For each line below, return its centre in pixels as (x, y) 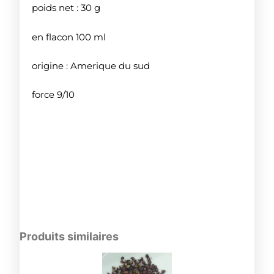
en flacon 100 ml (69, 37)
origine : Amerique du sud (91, 66)
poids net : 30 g (66, 8)
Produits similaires (69, 236)
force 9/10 (54, 95)
